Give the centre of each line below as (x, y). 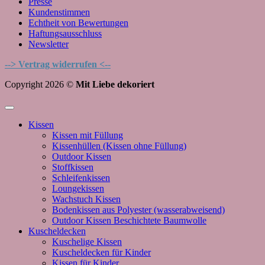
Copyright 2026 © (40, 84)
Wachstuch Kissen (86, 199)
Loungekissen (78, 188)
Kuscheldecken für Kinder (101, 252)
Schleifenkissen (81, 177)
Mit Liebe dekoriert (115, 84)
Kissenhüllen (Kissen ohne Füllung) (119, 146)
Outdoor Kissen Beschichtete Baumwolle (129, 220)
